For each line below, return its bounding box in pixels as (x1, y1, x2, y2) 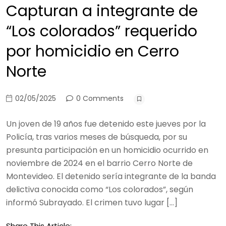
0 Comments (74, 93, 124, 103)
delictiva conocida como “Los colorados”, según (6, 184, 193, 195)
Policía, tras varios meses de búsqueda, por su (6, 131, 187, 143)
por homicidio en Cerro (6, 41, 179, 62)
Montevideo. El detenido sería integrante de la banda (6, 171, 216, 182)
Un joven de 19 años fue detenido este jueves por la (6, 118, 206, 130)
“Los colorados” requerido (6, 21, 197, 42)
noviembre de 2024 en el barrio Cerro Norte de (6, 157, 193, 169)
